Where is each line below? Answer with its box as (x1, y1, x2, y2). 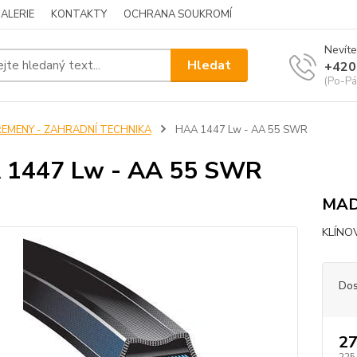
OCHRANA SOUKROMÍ (124, 7, 232, 22)
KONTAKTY (51, 7, 107, 22)
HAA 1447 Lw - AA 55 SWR (172, 123, 308, 137)
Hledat (187, 56, 232, 74)
